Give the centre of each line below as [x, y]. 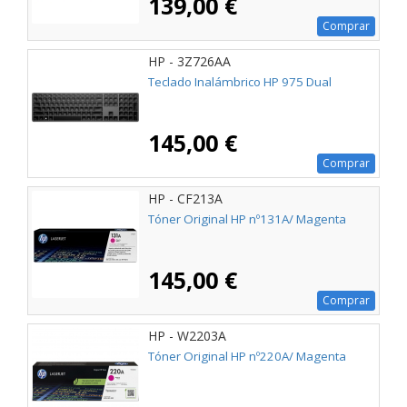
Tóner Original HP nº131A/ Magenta [247, 219]
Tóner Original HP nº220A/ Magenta [247, 357]
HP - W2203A [187, 336]
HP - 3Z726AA [189, 62]
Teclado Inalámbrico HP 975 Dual [240, 82]
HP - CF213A [185, 199]
